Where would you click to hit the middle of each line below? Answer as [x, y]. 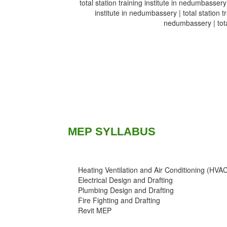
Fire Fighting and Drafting [119, 200]
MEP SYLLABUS [112, 132]
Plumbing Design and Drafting [126, 190]
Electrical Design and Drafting [126, 180]
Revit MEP [95, 211]
